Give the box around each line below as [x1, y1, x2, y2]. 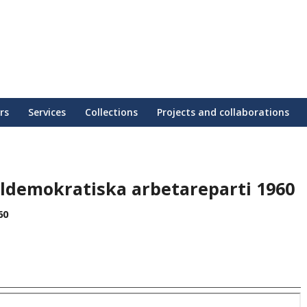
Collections [85, 106, 138, 119]
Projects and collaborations [157, 106, 289, 119]
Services [28, 106, 66, 119]
